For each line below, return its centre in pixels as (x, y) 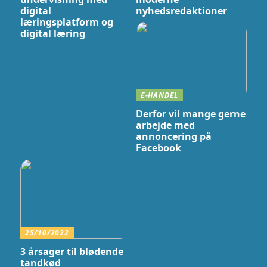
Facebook (158, 148)
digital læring (52, 33)
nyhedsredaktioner (181, 10)
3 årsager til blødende (72, 252)
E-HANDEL (159, 95)
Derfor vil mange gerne (190, 114)
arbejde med (165, 125)
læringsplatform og (66, 22)
